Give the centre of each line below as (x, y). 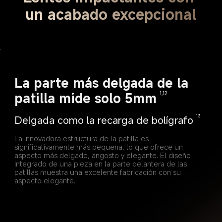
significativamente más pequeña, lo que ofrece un (100, 146)
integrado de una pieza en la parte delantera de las (102, 163)
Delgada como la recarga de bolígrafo (104, 120)
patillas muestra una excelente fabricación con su (99, 172)
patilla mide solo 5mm (86, 98)
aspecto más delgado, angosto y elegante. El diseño (104, 155)
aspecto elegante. (45, 180)
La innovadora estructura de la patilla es (83, 138)
